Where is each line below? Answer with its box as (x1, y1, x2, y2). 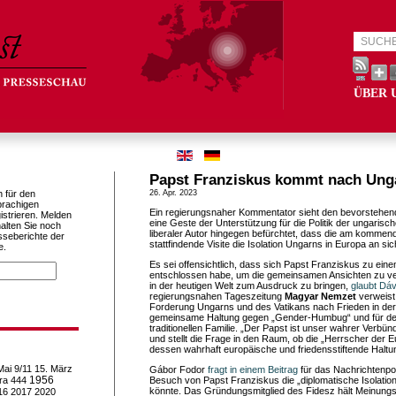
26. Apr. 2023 (149, 188, 197, 197)
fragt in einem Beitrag (208, 364, 298, 375)
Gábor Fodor (149, 364, 208, 375)
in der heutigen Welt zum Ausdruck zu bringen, (149, 280, 351, 291)
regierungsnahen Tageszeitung (149, 291, 285, 301)
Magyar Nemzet (285, 291, 356, 301)
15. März (34, 363, 72, 374)
